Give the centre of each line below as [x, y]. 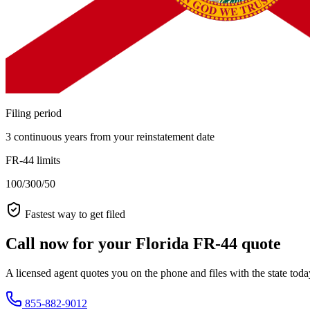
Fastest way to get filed [75, 214]
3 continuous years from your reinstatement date [110, 136]
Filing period [34, 113]
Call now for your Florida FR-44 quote [143, 243]
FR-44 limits [33, 160]
